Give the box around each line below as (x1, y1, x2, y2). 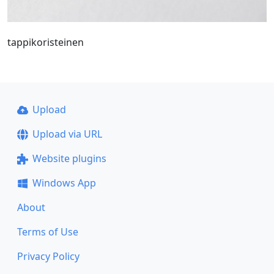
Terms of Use (17, 225, 78, 239)
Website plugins (32, 152, 106, 165)
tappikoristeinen (7, 35, 84, 49)
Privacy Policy (17, 250, 80, 263)
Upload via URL (32, 127, 102, 141)
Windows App (32, 176, 96, 190)
